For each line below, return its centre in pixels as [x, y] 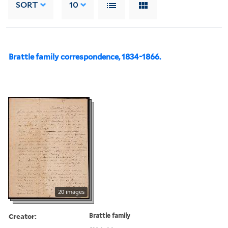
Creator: [23, 216]
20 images [71, 191]
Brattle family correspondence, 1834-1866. [85, 57]
